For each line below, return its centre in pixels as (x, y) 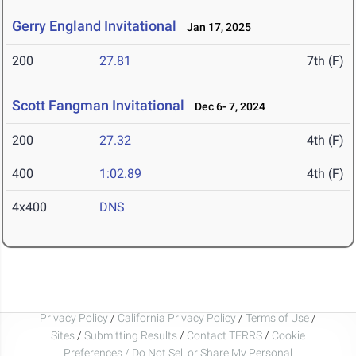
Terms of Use (277, 317)
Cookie (288, 335)
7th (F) (325, 61)
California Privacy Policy (177, 317)
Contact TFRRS (226, 335)
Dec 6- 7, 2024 (226, 107)
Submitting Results (131, 335)
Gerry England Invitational (94, 26)
